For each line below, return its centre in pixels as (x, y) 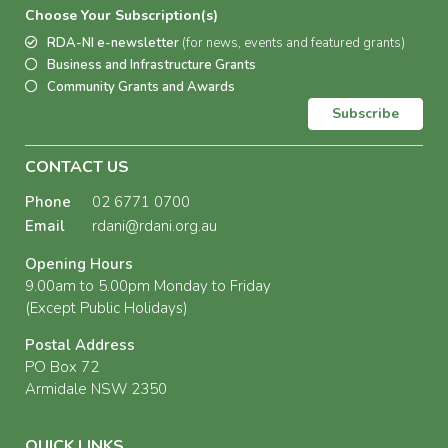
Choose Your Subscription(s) (121, 16)
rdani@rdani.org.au (154, 226)
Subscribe (365, 114)
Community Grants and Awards (141, 87)
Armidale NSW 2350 (96, 389)
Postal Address (80, 345)
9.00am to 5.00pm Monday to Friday (148, 286)
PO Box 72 (62, 367)
